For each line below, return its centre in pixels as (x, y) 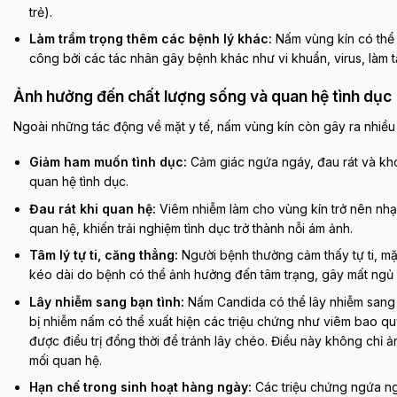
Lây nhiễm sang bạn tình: (107, 301)
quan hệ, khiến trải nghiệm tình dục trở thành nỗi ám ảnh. (191, 228)
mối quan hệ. (66, 360)
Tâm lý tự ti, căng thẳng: (104, 255)
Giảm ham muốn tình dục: (109, 162)
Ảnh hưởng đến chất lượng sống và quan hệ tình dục (202, 97)
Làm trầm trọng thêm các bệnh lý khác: (151, 39)
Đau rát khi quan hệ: (93, 208)
